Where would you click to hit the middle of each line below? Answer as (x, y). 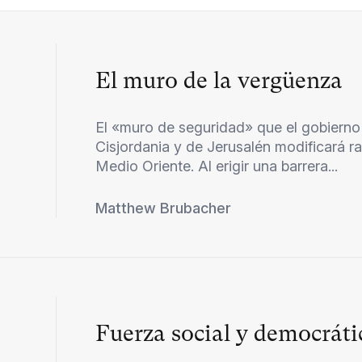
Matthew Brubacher (164, 208)
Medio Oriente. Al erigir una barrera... (217, 166)
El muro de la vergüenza (219, 80)
